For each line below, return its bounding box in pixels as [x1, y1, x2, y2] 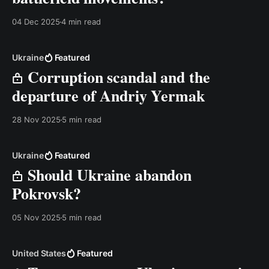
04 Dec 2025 [12, 17, 60, 26]
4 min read [61, 17, 101, 26]
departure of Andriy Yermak [12, 84, 205, 107]
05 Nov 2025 [12, 213, 61, 222]
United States [12, 248, 67, 258]
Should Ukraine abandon [23, 163, 192, 186]
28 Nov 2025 [12, 115, 61, 124]
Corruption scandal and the [23, 65, 210, 88]
